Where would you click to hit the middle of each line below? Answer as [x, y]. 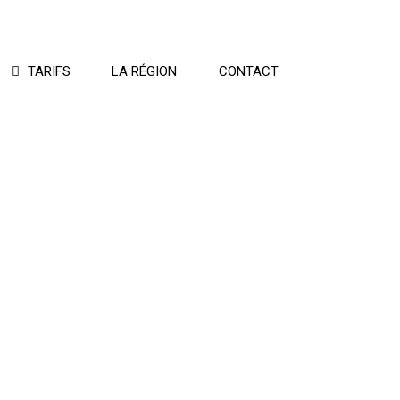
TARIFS [49, 71]
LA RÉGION [145, 71]
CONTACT [249, 71]
